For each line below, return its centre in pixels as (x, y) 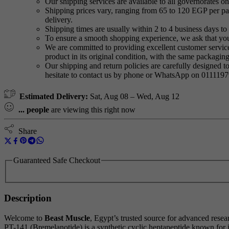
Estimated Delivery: (54, 96)
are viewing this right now (92, 109)
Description (28, 198)
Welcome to (24, 218)
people (38, 109)
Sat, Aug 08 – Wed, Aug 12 (135, 96)
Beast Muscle (67, 218)
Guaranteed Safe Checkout (57, 160)
